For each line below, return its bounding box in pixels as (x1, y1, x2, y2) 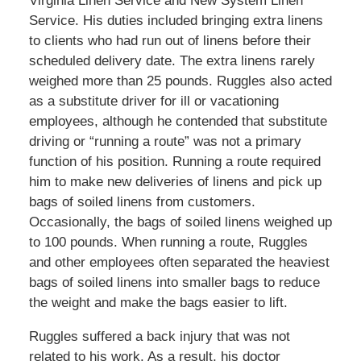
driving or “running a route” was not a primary (28, 134, 301, 150)
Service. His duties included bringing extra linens (28, 13, 323, 29)
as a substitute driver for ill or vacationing (28, 93, 279, 110)
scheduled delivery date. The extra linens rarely (28, 53, 315, 69)
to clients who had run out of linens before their (28, 33, 311, 49)
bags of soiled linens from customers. (28, 194, 255, 210)
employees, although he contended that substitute (28, 114, 327, 130)
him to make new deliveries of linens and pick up (28, 174, 322, 190)
